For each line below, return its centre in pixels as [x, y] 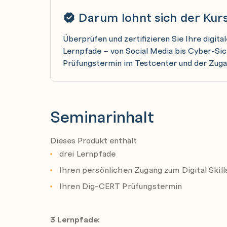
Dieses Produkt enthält [93, 140]
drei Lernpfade [88, 154]
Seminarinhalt [102, 116]
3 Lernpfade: [75, 219]
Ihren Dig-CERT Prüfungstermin [121, 186]
